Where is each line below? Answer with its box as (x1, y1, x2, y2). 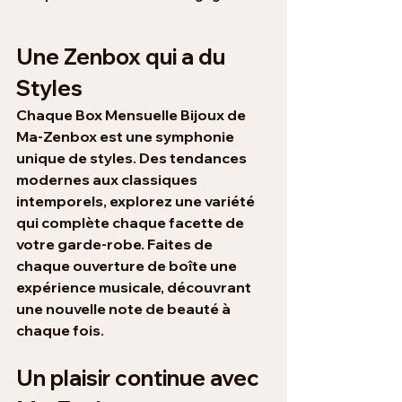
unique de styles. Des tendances (16, 149, 249, 168)
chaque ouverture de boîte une (16, 257, 240, 275)
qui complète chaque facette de (16, 214, 247, 232)
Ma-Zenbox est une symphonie (16, 127, 237, 146)
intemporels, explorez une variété (16, 192, 258, 211)
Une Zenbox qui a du (16, 43, 230, 71)
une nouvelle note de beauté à (16, 300, 233, 319)
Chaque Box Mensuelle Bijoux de (16, 106, 249, 125)
